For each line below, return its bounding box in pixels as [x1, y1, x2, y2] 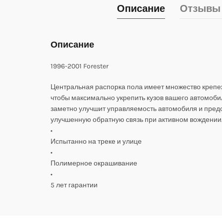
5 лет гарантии [51, 181, 98, 189]
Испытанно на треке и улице [51, 137, 142, 146]
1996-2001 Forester [51, 62, 109, 70]
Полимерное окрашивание [51, 159, 137, 167]
